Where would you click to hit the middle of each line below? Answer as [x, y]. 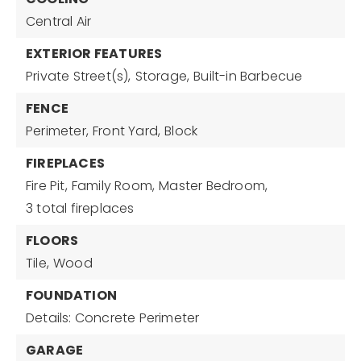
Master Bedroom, [214, 186]
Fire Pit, [47, 186]
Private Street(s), [79, 76]
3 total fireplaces [80, 208]
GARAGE [55, 350]
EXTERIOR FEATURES [94, 54]
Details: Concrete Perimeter [113, 318]
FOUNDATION [71, 295]
